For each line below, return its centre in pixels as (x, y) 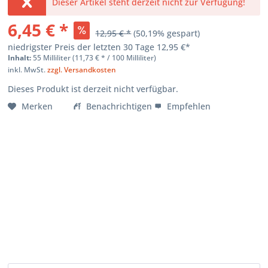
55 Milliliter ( (54, 58)
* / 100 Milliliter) (128, 58)
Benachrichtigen (119, 106)
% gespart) (179, 33)
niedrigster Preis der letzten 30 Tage (83, 47)
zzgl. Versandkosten (82, 70)
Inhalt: (21, 58)
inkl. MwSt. (28, 70)
